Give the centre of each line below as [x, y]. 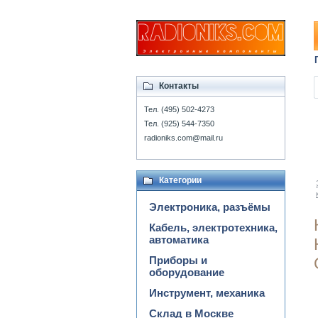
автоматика [179, 240]
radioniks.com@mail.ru [183, 138]
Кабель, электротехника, [213, 227]
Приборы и [178, 260]
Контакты [179, 86]
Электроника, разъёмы [210, 207]
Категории [180, 180]
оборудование [187, 272]
